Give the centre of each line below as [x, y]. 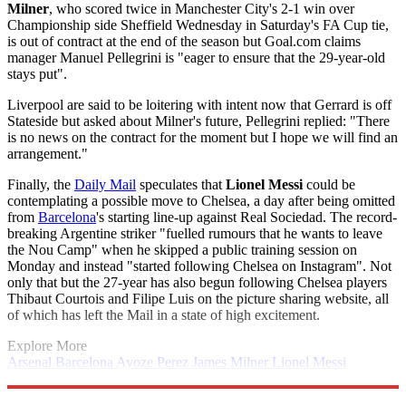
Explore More [47, 345]
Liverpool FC [48, 378]
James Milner [232, 362]
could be [329, 184]
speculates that [181, 184]
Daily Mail [105, 184]
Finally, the [41, 184]
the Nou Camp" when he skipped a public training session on [182, 249]
